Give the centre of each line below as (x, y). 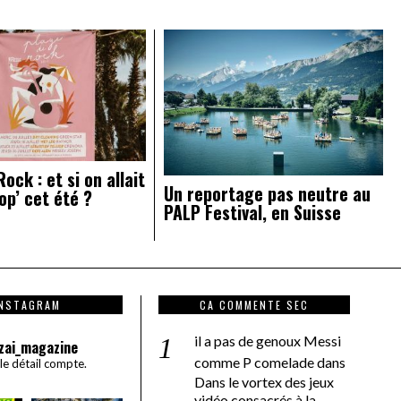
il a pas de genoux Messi (268, 341)
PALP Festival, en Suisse (253, 213)
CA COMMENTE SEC (254, 305)
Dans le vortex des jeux (264, 382)
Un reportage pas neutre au (268, 194)
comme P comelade (254, 363)
